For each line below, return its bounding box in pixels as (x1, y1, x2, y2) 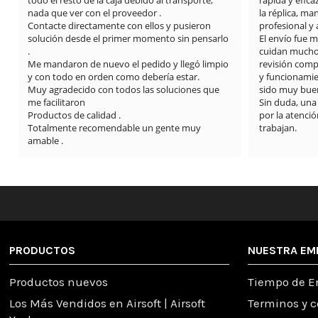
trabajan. (258, 121, 297, 135)
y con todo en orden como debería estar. (28, 70, 200, 84)
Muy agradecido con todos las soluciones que (28, 83, 220, 97)
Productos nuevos (9, 274, 108, 289)
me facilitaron (28, 96, 86, 109)
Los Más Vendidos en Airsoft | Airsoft (9, 295, 205, 310)
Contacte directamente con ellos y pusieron (28, 19, 212, 33)
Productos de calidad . (28, 109, 121, 122)
